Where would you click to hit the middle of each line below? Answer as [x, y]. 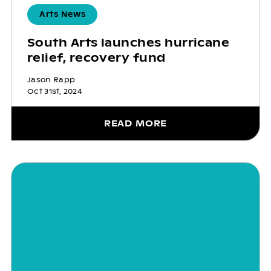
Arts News [62, 15]
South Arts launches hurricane [128, 43]
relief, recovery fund [96, 58]
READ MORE [135, 124]
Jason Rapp [51, 80]
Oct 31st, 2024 [54, 92]
